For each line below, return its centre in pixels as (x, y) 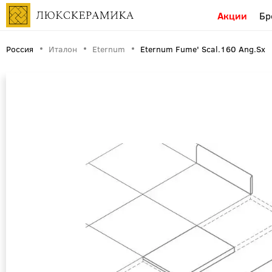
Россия (20, 49)
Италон (63, 49)
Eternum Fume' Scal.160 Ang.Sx (203, 49)
